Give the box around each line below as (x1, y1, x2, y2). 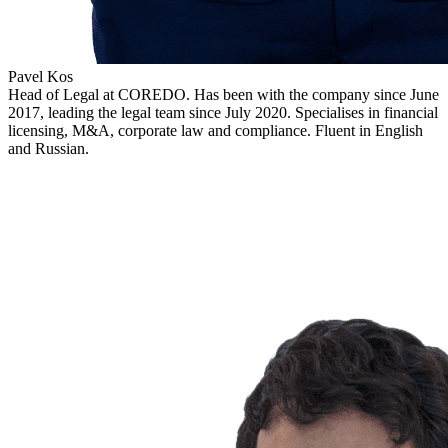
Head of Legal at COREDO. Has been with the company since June (8, 85, 439, 103)
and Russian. (8, 139, 89, 157)
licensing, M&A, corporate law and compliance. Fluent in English (8, 121, 423, 139)
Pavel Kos (8, 67, 73, 85)
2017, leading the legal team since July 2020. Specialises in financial (8, 103, 438, 121)
